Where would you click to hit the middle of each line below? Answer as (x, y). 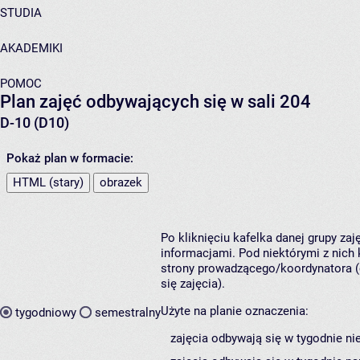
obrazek (121, 183)
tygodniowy (46, 312)
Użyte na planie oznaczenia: (235, 311)
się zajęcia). (193, 284)
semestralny (128, 312)
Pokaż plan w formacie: (70, 159)
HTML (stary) (48, 183)
